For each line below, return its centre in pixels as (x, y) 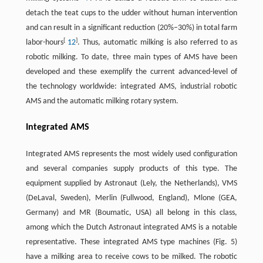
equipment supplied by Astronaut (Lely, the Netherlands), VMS (131, 184)
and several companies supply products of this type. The (131, 169)
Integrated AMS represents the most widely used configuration (131, 154)
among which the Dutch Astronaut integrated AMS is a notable (131, 228)
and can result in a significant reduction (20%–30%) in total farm (131, 28)
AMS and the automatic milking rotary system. (102, 102)
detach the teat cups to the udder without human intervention (131, 14)
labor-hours (44, 43)
